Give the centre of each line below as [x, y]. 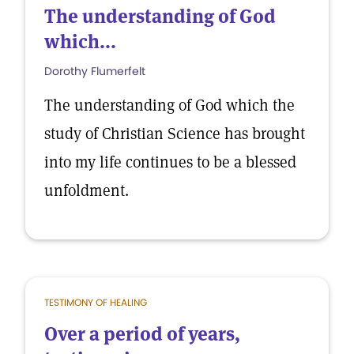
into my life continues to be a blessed [170, 162]
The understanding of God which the [169, 105]
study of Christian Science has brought [175, 134]
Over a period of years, [142, 334]
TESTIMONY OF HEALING [96, 302]
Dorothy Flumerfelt [95, 71]
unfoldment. [87, 190]
